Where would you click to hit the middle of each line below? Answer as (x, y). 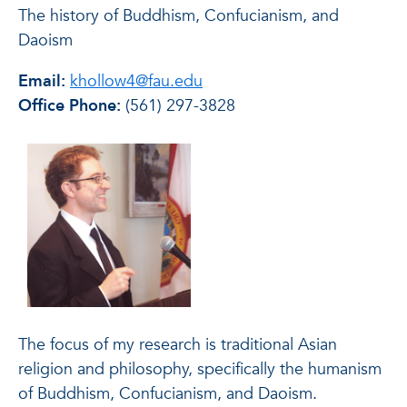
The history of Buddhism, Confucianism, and (179, 16)
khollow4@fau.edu (136, 81)
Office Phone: (69, 106)
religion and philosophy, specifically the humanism (200, 369)
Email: (42, 81)
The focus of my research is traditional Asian (178, 345)
